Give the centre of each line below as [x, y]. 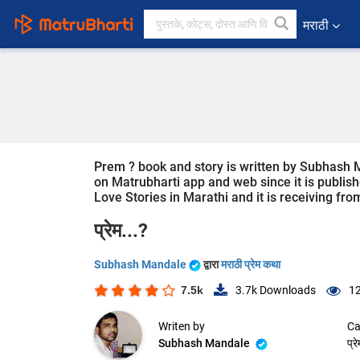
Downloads [286, 290]
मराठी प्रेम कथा [251, 264]
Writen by [182, 327]
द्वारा [212, 264]
